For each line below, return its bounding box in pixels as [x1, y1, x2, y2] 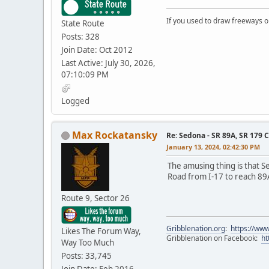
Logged [61, 95, 89, 106]
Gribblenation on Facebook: [166, 232, 261, 243]
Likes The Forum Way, [61, 225, 141, 237]
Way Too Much [61, 237, 114, 248]
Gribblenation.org [166, 223, 225, 234]
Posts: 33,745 [61, 250, 112, 261]
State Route [61, 17, 104, 29]
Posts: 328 [61, 31, 100, 42]
